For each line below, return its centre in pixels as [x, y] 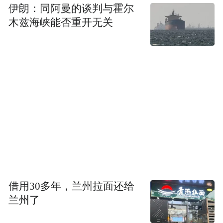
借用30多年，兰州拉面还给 [72, 186]
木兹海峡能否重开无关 [61, 23]
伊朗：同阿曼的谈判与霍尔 [71, 9]
